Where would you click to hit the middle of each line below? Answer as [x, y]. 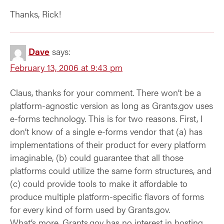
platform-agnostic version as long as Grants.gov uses [111, 105]
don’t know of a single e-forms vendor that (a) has [106, 131]
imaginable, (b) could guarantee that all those [97, 157]
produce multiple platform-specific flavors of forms [107, 196]
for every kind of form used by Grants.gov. [90, 209]
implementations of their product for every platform [108, 144]
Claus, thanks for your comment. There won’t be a [105, 92]
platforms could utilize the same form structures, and [111, 170]
